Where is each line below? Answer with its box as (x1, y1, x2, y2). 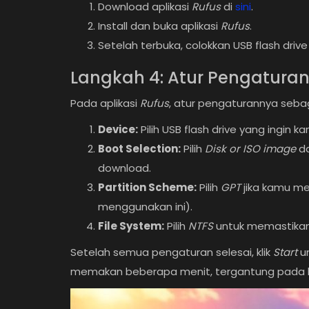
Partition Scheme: (98, 180, 197, 195)
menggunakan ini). (98, 199, 192, 214)
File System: (98, 219, 164, 233)
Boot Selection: (98, 141, 181, 156)
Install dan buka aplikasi (98, 19, 221, 33)
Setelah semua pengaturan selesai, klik (70, 245, 273, 259)
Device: (98, 122, 138, 137)
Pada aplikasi (70, 96, 140, 110)
